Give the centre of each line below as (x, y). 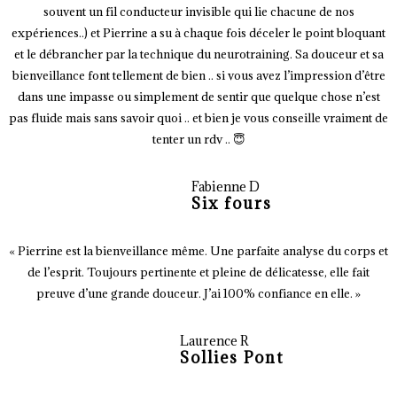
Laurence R (214, 341)
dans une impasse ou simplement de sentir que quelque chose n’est (198, 97)
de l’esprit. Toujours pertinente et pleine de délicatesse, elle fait (198, 272)
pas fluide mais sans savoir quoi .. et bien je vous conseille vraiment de (198, 118)
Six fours (232, 204)
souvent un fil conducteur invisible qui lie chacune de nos (198, 12)
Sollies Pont (232, 358)
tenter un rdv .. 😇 (198, 140)
